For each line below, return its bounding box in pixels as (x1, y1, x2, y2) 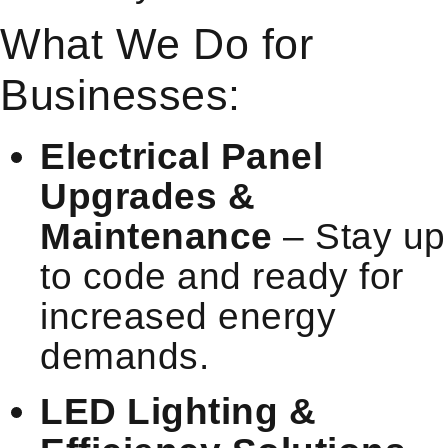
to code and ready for (40, 255, 404, 297)
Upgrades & (40, 175, 255, 217)
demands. (40, 335, 209, 377)
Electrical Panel (40, 135, 323, 177)
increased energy (40, 295, 336, 337)
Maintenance (40, 215, 273, 257)
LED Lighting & (40, 390, 316, 432)
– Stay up (272, 215, 446, 257)
